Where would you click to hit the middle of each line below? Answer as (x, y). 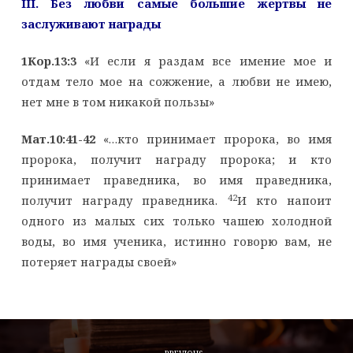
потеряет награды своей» (98, 262)
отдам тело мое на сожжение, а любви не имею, (176, 82)
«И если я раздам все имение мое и (204, 61)
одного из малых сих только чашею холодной (176, 221)
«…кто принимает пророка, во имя (214, 139)
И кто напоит (284, 201)
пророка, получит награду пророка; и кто (176, 160)
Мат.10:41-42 (58, 139)
